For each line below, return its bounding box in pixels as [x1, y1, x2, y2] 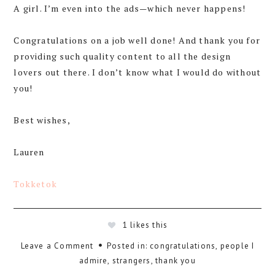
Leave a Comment [20, 241, 94, 252]
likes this [130, 220, 168, 231]
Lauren [14, 146, 45, 158]
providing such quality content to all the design [14, 50, 231, 63]
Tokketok [14, 178, 57, 190]
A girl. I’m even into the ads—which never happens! [14, 2, 246, 15]
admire [79, 255, 108, 266]
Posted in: [107, 241, 150, 252]
